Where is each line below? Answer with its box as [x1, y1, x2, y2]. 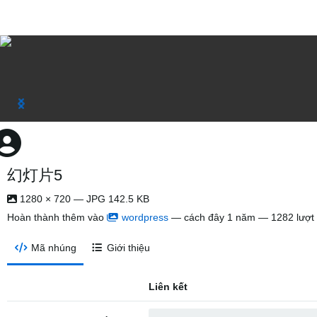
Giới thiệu [107, 242, 151, 253]
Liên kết [149, 281, 188, 292]
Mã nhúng [30, 242, 76, 253]
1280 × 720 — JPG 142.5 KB [17, 193, 149, 204]
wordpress [122, 212, 168, 223]
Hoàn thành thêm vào [7, 212, 107, 223]
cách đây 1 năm [184, 212, 255, 223]
